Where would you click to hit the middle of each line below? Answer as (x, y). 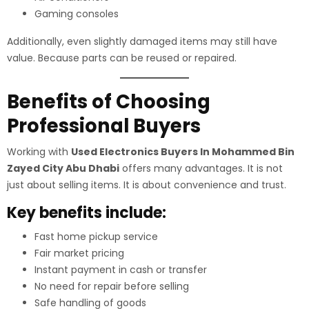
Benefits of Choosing (109, 102)
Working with (39, 152)
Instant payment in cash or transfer (121, 270)
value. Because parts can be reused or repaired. (122, 58)
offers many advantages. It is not (201, 168)
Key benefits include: (87, 213)
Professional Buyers (104, 126)
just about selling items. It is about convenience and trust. (147, 185)
